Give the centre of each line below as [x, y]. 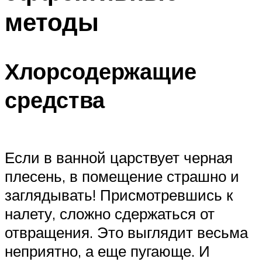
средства [55, 100]
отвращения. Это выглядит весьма [126, 232]
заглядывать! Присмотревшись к [119, 194]
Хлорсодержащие [101, 71]
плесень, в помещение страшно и [122, 176]
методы [52, 21]
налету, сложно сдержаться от [110, 213]
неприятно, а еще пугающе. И [107, 251]
